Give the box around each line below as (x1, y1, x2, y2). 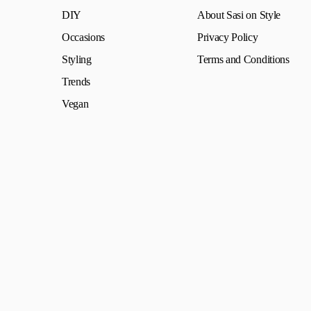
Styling (62, 53, 92, 65)
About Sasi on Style (197, 9, 280, 21)
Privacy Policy (197, 31, 258, 43)
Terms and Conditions (197, 53, 289, 65)
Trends (62, 76, 91, 87)
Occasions (62, 31, 106, 43)
